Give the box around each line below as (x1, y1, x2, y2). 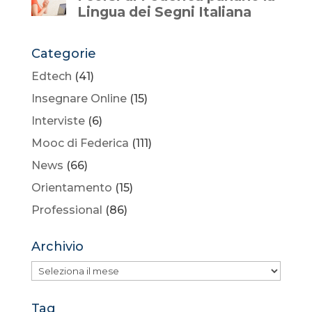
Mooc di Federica (31, 136, 129, 150)
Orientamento (31, 180, 112, 194)
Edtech (31, 69, 72, 83)
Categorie (31, 45, 96, 61)
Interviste (31, 114, 85, 127)
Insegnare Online (31, 91, 127, 105)
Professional (31, 203, 102, 217)
